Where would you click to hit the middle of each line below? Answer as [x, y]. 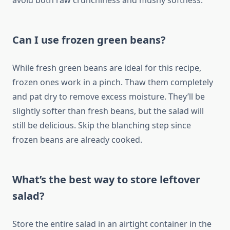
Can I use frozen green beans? [89, 40]
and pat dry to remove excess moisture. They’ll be [109, 97]
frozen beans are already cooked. [77, 140]
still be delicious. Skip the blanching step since [102, 126]
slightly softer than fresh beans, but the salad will [108, 111]
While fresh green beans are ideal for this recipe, [107, 68]
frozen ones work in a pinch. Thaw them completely [113, 82]
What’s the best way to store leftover [106, 180]
